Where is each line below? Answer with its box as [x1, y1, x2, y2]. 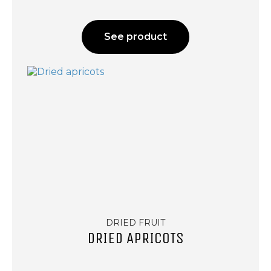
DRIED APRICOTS [87, 229, 184, 248]
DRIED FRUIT [106, 217, 165, 229]
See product [104, 31, 167, 43]
